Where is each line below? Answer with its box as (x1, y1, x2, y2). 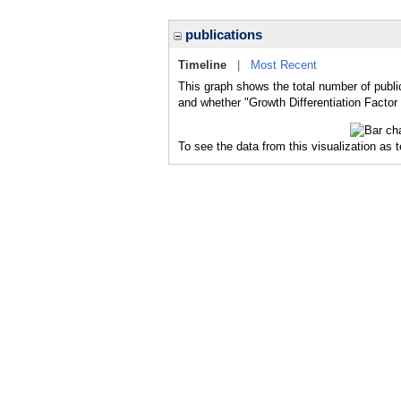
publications (182, 27, 262, 42)
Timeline (178, 58, 226, 72)
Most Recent (251, 58, 317, 72)
